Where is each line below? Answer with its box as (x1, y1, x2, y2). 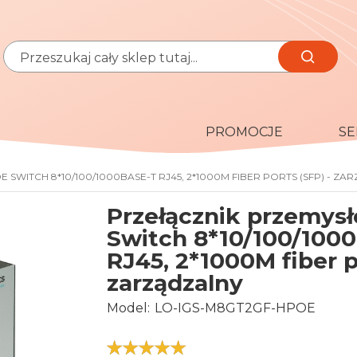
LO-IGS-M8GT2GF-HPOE (154, 300, 316, 316)
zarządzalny (107, 269, 244, 297)
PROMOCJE (206, 124, 283, 140)
